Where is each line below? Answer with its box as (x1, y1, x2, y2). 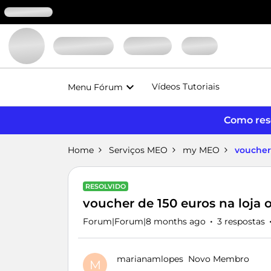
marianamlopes (117, 253, 183, 264)
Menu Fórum (68, 81, 123, 93)
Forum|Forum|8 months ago (83, 216, 206, 227)
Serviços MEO (109, 145, 168, 155)
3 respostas (217, 216, 265, 227)
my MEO (183, 145, 220, 155)
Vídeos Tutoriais (152, 81, 220, 92)
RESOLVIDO (85, 182, 126, 191)
